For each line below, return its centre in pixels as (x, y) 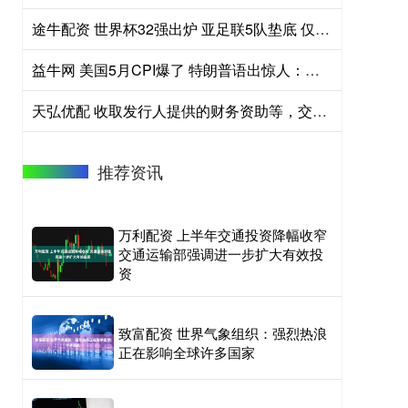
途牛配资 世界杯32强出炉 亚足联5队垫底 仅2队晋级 (322, 29)
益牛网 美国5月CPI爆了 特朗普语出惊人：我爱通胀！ (312, 70)
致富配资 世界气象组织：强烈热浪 (223, 333)
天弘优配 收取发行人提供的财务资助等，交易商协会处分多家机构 (320, 111)
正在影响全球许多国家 (187, 352)
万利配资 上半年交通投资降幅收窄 (223, 235)
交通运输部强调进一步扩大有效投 (221, 254)
